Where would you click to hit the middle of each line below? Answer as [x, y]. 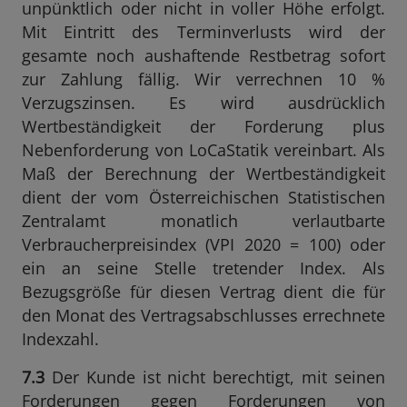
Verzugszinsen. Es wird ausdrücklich [203, 103]
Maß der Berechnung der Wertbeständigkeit [203, 174]
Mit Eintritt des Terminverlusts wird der [203, 32]
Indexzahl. [60, 339]
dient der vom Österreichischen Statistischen [203, 197]
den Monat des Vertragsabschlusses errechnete [203, 315]
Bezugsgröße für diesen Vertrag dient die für [203, 292]
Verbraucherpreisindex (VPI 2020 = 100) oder [203, 244]
